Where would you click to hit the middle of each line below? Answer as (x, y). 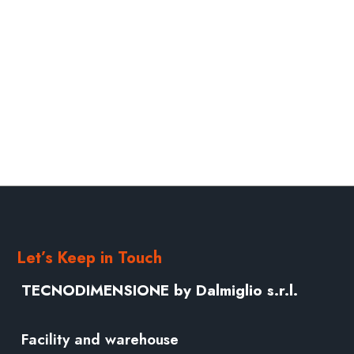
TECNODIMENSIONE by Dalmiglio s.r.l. (159, 291)
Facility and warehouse (100, 340)
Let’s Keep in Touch (89, 258)
